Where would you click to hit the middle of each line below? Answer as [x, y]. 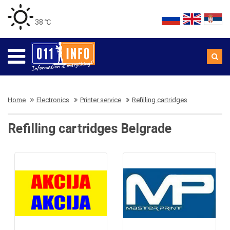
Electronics [53, 100]
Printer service [101, 100]
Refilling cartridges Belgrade [90, 129]
